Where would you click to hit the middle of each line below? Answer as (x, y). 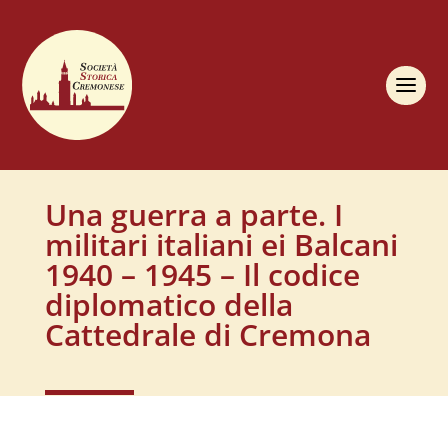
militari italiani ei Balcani (221, 244)
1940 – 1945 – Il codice (202, 274)
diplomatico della (168, 304)
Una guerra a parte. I (193, 214)
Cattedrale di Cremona (207, 334)
